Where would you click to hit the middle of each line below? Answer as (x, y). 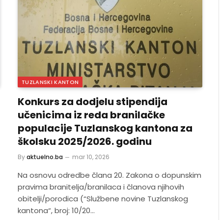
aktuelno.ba (45, 157)
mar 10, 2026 (91, 157)
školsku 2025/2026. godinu (85, 141)
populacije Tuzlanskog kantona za (105, 128)
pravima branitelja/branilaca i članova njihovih (101, 187)
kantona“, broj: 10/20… (56, 210)
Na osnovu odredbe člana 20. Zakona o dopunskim (110, 175)
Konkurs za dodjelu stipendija (93, 101)
